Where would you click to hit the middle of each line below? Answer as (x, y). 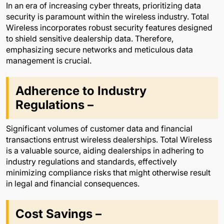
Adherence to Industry (81, 90)
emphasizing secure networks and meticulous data (99, 49)
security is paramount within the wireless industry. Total (107, 16)
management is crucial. (49, 60)
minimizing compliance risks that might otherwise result (108, 172)
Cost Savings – (58, 213)
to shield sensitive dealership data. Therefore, (90, 38)
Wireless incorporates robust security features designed (109, 27)
